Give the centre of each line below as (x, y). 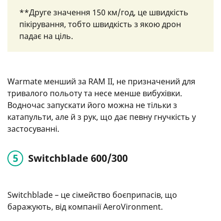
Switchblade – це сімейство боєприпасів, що (92, 195)
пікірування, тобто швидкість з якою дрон (100, 24)
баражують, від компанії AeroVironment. (85, 207)
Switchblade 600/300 (78, 158)
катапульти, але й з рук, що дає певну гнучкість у (102, 117)
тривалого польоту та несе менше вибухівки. (95, 93)
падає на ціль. (46, 36)
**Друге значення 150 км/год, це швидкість (104, 12)
